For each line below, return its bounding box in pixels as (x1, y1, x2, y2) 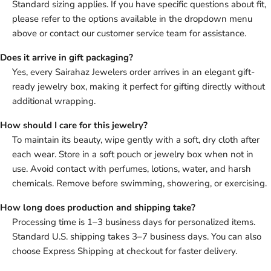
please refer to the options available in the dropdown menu (12, 13, 252, 25)
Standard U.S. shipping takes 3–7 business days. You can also (12, 230, 261, 243)
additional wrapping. (12, 95, 96, 108)
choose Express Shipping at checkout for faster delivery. (12, 245, 237, 258)
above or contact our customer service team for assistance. (12, 27, 246, 40)
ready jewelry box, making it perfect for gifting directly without (12, 80, 265, 93)
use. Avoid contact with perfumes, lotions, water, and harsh (12, 163, 251, 175)
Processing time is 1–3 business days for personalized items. (12, 216, 255, 229)
